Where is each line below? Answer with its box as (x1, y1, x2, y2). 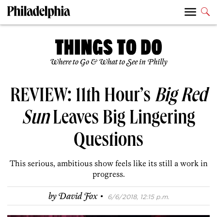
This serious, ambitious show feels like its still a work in (9, 158, 208, 168)
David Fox (58, 191, 97, 202)
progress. (92, 169, 125, 179)
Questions (74, 131, 143, 152)
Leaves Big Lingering (49, 109, 195, 130)
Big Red (154, 87, 207, 108)
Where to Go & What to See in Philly (50, 57, 167, 67)
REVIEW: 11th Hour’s (10, 87, 155, 108)
